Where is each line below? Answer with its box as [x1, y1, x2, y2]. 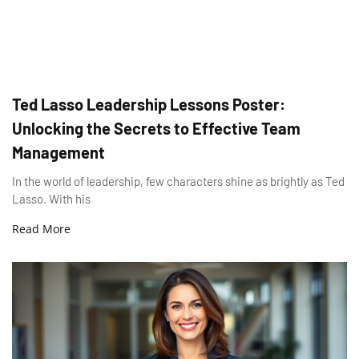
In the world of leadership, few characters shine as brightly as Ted [12, 174, 345, 189]
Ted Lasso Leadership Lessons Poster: [12, 95, 285, 115]
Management [12, 143, 105, 163]
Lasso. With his [12, 192, 91, 207]
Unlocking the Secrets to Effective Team [12, 119, 301, 139]
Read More [12, 221, 71, 237]
